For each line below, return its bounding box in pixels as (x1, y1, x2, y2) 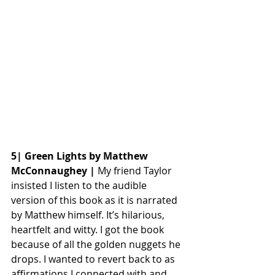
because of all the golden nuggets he (11, 237, 183, 251)
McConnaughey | (11, 163, 95, 177)
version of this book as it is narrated (11, 193, 180, 207)
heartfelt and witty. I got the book (11, 222, 166, 236)
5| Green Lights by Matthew (11, 149, 150, 163)
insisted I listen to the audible (11, 178, 149, 192)
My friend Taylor (95, 163, 174, 177)
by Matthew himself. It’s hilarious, (11, 207, 167, 222)
